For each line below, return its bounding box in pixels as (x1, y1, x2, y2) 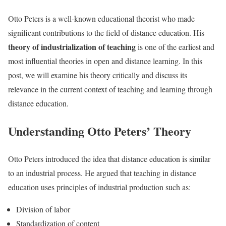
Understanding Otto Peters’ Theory (8, 122, 191, 140)
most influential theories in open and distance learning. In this (8, 55, 202, 66)
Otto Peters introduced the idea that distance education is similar (8, 153, 210, 164)
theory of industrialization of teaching (8, 40, 136, 52)
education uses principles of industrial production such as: (8, 181, 191, 192)
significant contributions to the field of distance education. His (8, 27, 204, 38)
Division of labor (16, 203, 70, 214)
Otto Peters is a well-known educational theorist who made (8, 13, 195, 24)
